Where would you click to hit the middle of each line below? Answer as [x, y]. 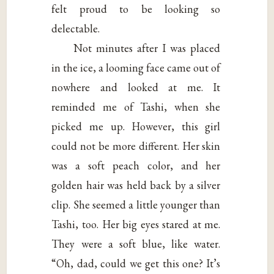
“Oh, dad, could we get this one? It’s [136, 264]
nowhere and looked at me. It [136, 87]
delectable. [76, 29]
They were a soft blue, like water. [136, 244]
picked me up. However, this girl [136, 127]
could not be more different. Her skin [136, 146]
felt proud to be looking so [136, 9]
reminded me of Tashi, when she [136, 107]
